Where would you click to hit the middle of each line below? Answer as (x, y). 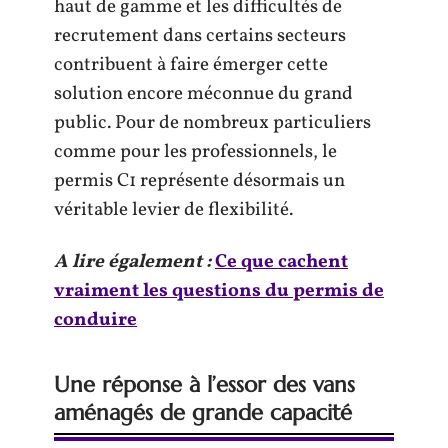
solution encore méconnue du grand (203, 94)
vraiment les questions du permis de (219, 290)
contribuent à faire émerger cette (191, 65)
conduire (95, 319)
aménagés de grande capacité (203, 412)
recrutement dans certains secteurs (200, 36)
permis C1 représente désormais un (199, 181)
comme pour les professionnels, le (195, 152)
